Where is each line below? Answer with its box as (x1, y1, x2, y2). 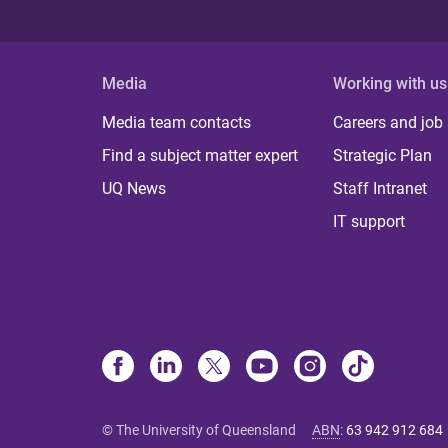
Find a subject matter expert (102, 146, 298, 165)
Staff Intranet (333, 179, 428, 198)
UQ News (102, 179, 166, 198)
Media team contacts (102, 113, 251, 132)
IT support (333, 212, 406, 231)
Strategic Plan (333, 146, 433, 165)
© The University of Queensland (102, 422, 296, 438)
